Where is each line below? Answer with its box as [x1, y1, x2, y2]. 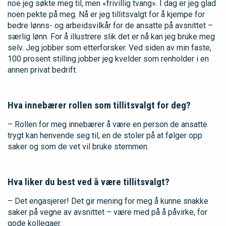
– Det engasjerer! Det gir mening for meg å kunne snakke [8, 196, 208, 206]
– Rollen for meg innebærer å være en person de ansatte [8, 119, 207, 129]
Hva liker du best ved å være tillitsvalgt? [8, 176, 169, 188]
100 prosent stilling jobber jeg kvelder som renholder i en [8, 53, 209, 64]
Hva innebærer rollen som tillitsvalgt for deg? [8, 99, 191, 111]
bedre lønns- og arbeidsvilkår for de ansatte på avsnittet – [8, 20, 213, 30]
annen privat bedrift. [8, 65, 77, 75]
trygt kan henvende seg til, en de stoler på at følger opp [8, 130, 202, 140]
